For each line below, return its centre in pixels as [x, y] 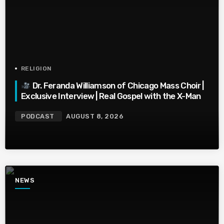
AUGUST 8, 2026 [95, 116]
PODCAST [38, 116]
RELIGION [36, 68]
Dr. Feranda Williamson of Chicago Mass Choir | [117, 86]
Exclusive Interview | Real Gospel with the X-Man [111, 96]
